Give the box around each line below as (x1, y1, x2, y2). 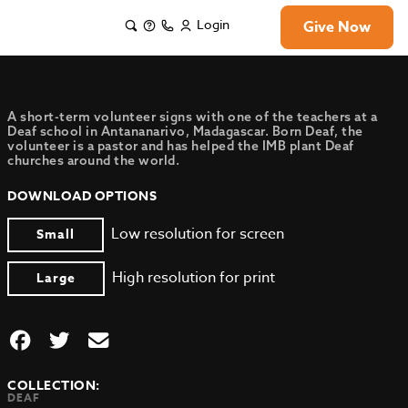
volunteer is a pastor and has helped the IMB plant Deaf (7, 138, 354, 154)
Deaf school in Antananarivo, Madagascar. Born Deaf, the (7, 123, 363, 139)
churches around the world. (7, 152, 180, 168)
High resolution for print (112, 267, 276, 289)
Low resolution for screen (111, 223, 285, 245)
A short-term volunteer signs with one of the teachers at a (7, 108, 378, 125)
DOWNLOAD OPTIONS (7, 187, 158, 206)
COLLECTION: (7, 376, 100, 395)
